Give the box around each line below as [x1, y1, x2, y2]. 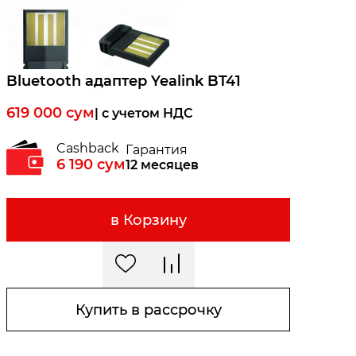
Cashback [56, 141, 119, 156]
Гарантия [126, 142, 188, 157]
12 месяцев [126, 157, 199, 172]
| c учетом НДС [95, 105, 193, 121]
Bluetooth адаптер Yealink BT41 [6, 72, 241, 90]
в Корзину [110, 211, 187, 229]
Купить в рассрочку [75, 300, 222, 319]
